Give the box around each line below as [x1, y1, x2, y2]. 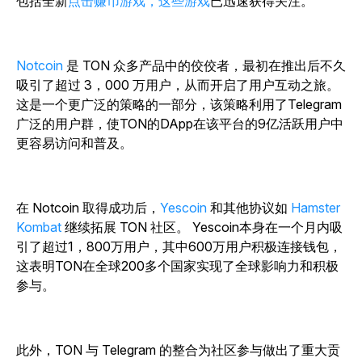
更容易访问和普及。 [16, 135, 133, 152]
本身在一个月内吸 [239, 219, 343, 236]
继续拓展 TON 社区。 [61, 219, 192, 236]
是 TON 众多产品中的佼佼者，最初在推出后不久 [66, 57, 346, 74]
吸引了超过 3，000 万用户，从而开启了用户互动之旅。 [16, 77, 339, 94]
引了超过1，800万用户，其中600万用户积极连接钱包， [16, 238, 342, 255]
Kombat [16, 219, 61, 236]
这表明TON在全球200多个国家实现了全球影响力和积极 [16, 258, 339, 275]
